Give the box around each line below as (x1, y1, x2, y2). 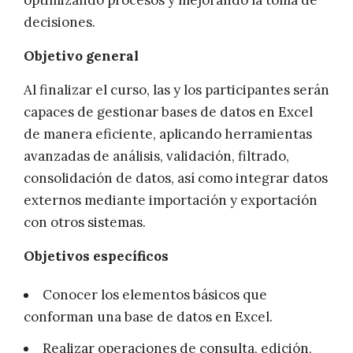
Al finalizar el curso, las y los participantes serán (24, 81, 329, 99)
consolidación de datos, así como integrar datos (24, 169, 328, 188)
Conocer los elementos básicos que (43, 286, 267, 304)
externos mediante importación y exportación (24, 191, 318, 210)
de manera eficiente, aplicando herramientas (24, 125, 312, 143)
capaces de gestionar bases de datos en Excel (24, 103, 313, 121)
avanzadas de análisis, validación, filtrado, (24, 147, 289, 165)
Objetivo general (24, 47, 139, 65)
